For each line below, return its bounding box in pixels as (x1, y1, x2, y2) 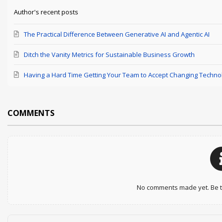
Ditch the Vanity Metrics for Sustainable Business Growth (24, 50, 195, 59)
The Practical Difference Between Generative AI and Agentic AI (24, 29, 210, 39)
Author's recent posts (14, 7, 79, 16)
